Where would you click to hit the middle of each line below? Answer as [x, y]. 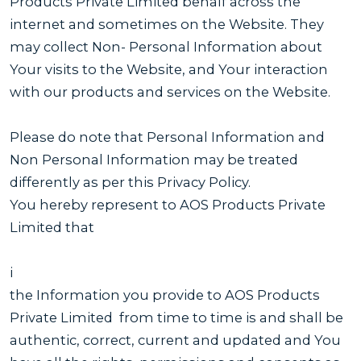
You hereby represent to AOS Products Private [168, 204]
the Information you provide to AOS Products [165, 295]
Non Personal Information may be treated [154, 159]
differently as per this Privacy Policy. [130, 182]
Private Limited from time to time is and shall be [176, 317]
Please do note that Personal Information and [167, 137]
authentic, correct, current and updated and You [175, 340]
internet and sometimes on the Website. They [167, 24]
